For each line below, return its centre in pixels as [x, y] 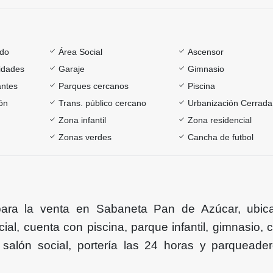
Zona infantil [82, 120]
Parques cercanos [93, 86]
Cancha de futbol [221, 137]
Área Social [80, 51]
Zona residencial [220, 120]
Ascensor [206, 51]
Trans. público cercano [102, 103]
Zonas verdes [85, 137]
